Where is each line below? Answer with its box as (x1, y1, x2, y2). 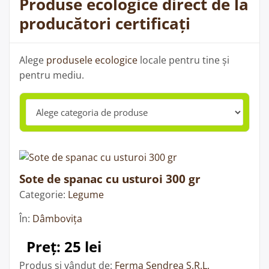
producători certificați (19, 13, 190, 35)
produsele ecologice (46, 53, 138, 67)
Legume (68, 188, 104, 202)
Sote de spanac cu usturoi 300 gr (19, 171, 201, 187)
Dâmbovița (32, 212, 82, 226)
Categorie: (19, 188, 68, 202)
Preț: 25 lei (26, 237, 101, 257)
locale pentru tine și (138, 53, 229, 67)
